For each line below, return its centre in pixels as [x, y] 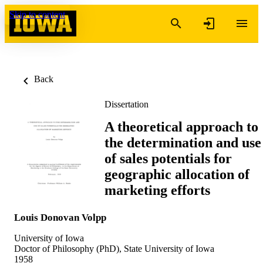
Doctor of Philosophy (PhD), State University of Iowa [114, 248]
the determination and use [183, 142]
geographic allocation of [177, 174]
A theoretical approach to [181, 127]
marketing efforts [157, 190]
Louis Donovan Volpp [60, 217]
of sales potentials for [168, 158]
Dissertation [127, 104]
